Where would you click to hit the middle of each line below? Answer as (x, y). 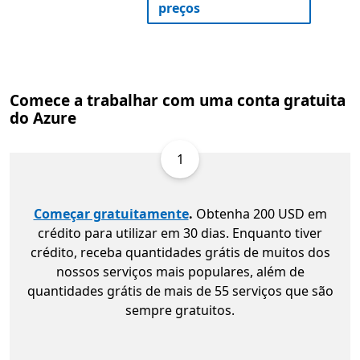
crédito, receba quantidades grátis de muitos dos (180, 253)
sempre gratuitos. (180, 311)
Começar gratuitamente (111, 214)
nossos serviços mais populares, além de (180, 272)
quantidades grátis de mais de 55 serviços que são (180, 291)
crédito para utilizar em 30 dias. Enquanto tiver (180, 233)
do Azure (43, 119)
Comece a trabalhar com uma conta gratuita (178, 101)
